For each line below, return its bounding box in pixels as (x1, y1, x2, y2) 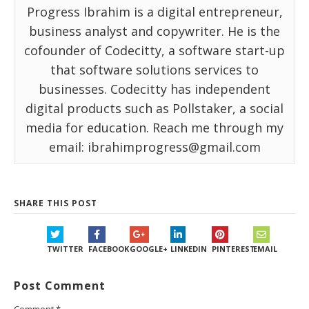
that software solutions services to (50, 61, 259, 79)
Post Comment (14, 278, 106, 294)
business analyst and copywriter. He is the (29, 23, 280, 40)
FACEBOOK (88, 243, 129, 255)
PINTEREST (212, 243, 255, 255)
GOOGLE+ (129, 243, 168, 255)
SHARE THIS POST (14, 197, 97, 210)
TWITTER (47, 243, 83, 255)
